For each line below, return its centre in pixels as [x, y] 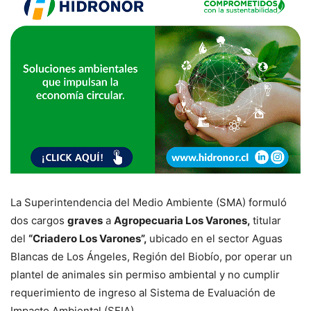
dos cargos [39, 220]
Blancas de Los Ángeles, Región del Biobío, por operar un [151, 256]
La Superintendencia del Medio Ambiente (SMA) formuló [149, 202]
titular [267, 220]
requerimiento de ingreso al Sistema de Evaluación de [143, 292]
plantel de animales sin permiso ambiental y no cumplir [145, 274]
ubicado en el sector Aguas [216, 238]
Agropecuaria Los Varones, [183, 220]
